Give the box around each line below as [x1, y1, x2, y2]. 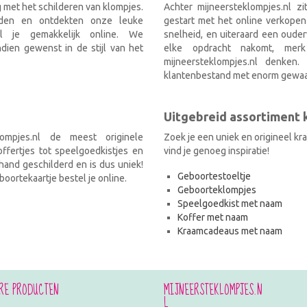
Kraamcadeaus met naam [177, 225, 282, 237]
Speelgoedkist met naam [177, 198, 282, 210]
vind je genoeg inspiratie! [164, 145, 269, 157]
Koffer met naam [177, 212, 248, 223]
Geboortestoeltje [177, 171, 251, 182]
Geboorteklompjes [177, 184, 256, 196]
